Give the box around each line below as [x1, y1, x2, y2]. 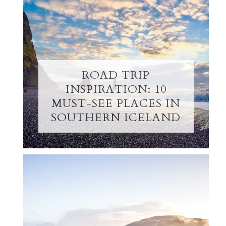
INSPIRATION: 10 [65, 81, 166, 97]
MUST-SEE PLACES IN [51, 95, 181, 111]
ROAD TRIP [82, 67, 150, 83]
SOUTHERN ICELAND [51, 109, 181, 125]
